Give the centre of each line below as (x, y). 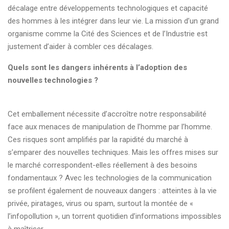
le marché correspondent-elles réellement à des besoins (102, 165)
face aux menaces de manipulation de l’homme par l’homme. (110, 127)
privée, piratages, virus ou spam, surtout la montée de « (100, 203)
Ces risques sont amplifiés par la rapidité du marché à (98, 140)
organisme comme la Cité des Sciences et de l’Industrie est (108, 34)
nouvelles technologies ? (53, 80)
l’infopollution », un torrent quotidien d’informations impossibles (114, 216)
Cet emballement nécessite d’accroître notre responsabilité (107, 114)
